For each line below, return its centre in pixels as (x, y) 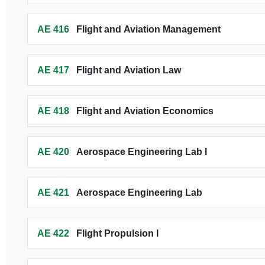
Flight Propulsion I (117, 233)
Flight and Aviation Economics (145, 111)
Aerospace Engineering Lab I (141, 152)
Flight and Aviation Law (128, 70)
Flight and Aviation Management (148, 29)
